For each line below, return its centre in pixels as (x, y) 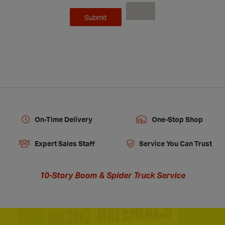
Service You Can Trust (176, 143)
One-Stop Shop (177, 119)
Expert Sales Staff (65, 143)
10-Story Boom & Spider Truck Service (113, 175)
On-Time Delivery (63, 119)
